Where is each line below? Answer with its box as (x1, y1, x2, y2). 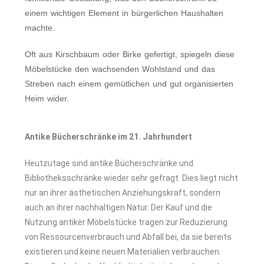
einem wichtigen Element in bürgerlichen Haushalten (25, 8, 224, 18)
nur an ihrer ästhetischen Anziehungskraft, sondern (25, 188, 221, 198)
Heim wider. (25, 94, 70, 104)
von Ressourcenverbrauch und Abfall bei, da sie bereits (25, 232, 232, 242)
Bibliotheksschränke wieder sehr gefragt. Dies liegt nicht (25, 173, 239, 183)
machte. (25, 23, 55, 33)
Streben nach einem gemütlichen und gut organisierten (25, 79, 234, 89)
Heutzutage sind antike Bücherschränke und (25, 159, 194, 169)
